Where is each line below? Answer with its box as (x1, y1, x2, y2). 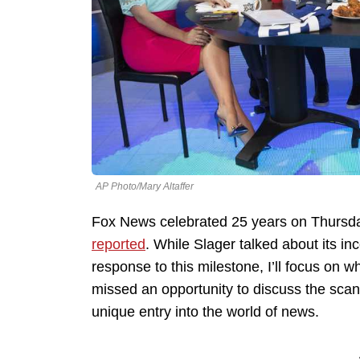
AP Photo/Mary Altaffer (96, 181, 194, 193)
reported (92, 236, 145, 253)
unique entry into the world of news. (92, 304, 319, 321)
